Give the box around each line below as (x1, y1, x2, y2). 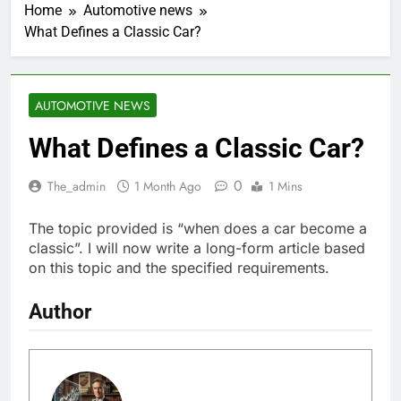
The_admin (47, 176, 106, 195)
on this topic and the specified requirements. (29, 258, 329, 277)
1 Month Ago (134, 176, 201, 195)
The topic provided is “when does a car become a (29, 218, 367, 237)
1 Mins (269, 176, 303, 195)
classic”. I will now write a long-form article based (29, 238, 365, 257)
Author (29, 298, 91, 324)
